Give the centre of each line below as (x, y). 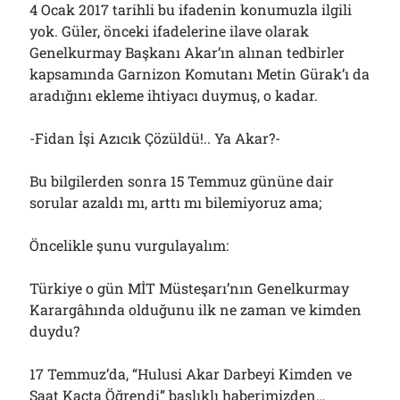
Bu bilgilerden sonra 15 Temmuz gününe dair (182, 181)
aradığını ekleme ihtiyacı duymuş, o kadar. (174, 95)
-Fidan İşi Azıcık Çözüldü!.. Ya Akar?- (155, 138)
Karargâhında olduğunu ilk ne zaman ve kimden (196, 309)
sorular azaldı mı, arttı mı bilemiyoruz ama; (176, 202)
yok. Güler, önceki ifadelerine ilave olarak (170, 31)
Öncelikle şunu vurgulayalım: (129, 245)
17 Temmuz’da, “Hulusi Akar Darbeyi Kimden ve (191, 374)
